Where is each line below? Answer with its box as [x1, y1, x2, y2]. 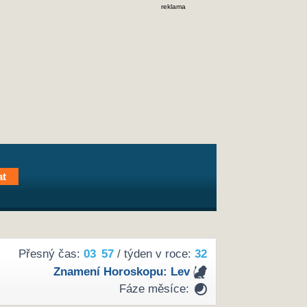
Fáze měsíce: [119, 282, 189, 296]
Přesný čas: [18, 247, 84, 261]
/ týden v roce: [113, 247, 195, 261]
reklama [161, 3, 186, 10]
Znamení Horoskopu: [53, 265, 171, 278]
